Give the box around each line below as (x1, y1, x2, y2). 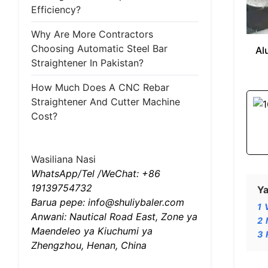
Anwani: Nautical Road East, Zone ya (31, 211, 197, 223)
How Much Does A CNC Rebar (31, 81, 169, 93)
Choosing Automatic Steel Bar (31, 42, 167, 54)
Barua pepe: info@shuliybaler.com (31, 196, 184, 208)
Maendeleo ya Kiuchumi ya (31, 225, 153, 237)
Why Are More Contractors (31, 28, 153, 40)
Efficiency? (31, 4, 81, 16)
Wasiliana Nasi (31, 153, 96, 165)
